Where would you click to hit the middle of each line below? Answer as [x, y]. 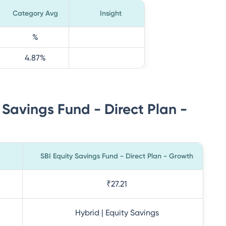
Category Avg [35, 13]
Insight [111, 13]
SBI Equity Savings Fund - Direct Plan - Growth [117, 156]
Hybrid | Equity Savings [117, 213]
